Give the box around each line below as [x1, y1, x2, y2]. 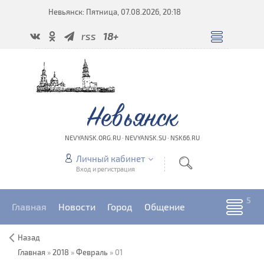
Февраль [76, 247, 108, 257]
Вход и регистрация [75, 165, 135, 173]
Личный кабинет [75, 153, 145, 164]
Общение [144, 201, 185, 212]
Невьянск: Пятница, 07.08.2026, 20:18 [48, 7, 181, 16]
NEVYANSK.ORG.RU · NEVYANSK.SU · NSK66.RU [64, 134, 200, 141]
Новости [58, 201, 95, 212]
